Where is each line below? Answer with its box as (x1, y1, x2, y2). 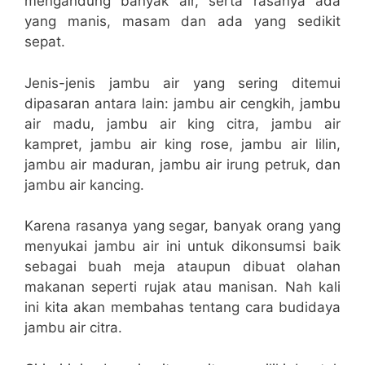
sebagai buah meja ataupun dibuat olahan (24, 258, 341, 275)
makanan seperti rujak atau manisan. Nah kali (24, 279, 341, 296)
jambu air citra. (24, 319, 122, 336)
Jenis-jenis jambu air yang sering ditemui (24, 74, 341, 91)
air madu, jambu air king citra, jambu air (24, 115, 341, 132)
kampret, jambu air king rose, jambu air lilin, (24, 135, 341, 152)
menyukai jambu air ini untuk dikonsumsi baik (24, 238, 341, 255)
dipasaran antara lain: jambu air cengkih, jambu (24, 95, 341, 112)
